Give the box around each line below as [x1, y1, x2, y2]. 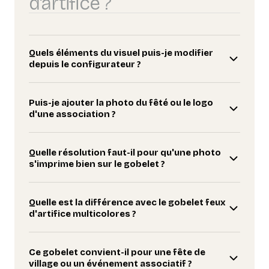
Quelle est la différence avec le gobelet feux [29, 197, 226, 208]
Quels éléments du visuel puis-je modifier [29, 47, 213, 59]
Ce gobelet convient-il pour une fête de [29, 247, 205, 258]
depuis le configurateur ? [29, 59, 141, 70]
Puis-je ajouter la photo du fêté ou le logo [29, 97, 213, 109]
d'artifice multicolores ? [29, 208, 136, 220]
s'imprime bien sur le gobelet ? [29, 159, 165, 170]
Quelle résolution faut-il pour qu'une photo [29, 147, 221, 159]
